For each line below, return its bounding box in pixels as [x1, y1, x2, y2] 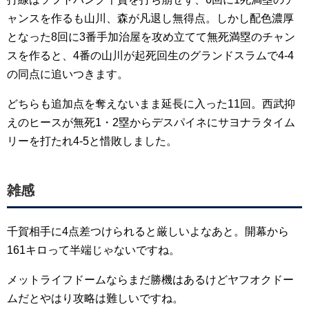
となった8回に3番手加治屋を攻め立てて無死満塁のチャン [7, 31, 295, 43]
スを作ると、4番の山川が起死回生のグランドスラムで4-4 [7, 50, 294, 62]
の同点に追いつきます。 [7, 68, 128, 81]
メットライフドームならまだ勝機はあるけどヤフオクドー [7, 274, 294, 286]
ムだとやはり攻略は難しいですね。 [7, 292, 183, 305]
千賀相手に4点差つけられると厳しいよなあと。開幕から [7, 226, 289, 238]
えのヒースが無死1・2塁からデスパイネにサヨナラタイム [7, 117, 295, 129]
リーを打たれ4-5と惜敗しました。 [7, 135, 177, 148]
